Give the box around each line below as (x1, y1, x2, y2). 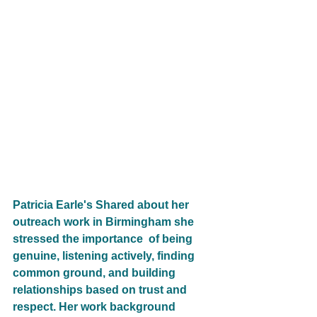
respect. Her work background (13, 300, 178, 313)
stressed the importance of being (13, 232, 195, 245)
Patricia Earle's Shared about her (13, 198, 192, 211)
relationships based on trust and (13, 283, 190, 296)
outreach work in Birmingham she (13, 215, 197, 228)
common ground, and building (13, 266, 178, 279)
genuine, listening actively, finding (13, 249, 197, 262)
